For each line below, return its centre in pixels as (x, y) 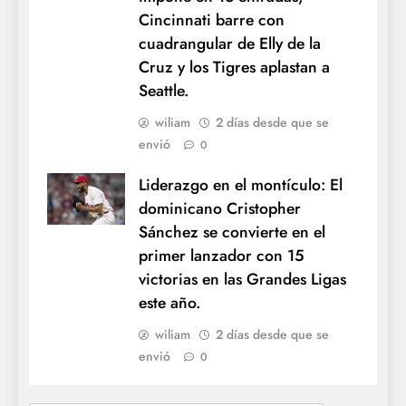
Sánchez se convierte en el (232, 232)
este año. (169, 302)
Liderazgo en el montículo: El (241, 184)
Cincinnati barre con (212, 19)
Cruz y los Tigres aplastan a (234, 67)
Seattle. (164, 90)
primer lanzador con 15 (221, 255)
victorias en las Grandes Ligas (242, 279)
